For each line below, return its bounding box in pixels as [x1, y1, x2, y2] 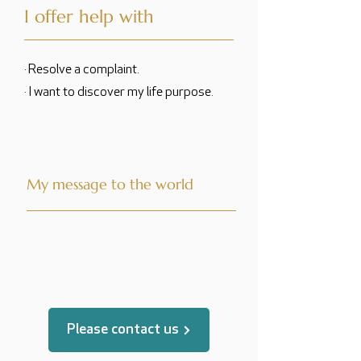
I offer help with [24, 6, 154, 27]
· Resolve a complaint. [24, 64, 139, 77]
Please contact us [66, 322, 179, 338]
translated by [84, 289, 142, 301]
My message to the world [27, 175, 193, 193]
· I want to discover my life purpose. [24, 86, 214, 99]
